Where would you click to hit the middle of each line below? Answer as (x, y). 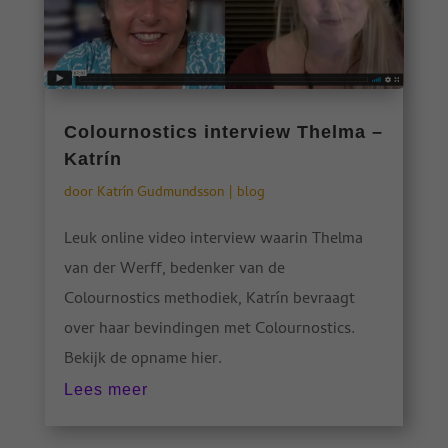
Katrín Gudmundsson (160, 194)
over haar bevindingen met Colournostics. (209, 330)
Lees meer (105, 390)
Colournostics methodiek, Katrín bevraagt (209, 300)
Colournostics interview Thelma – (223, 132)
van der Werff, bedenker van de (174, 270)
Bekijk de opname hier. (142, 360)
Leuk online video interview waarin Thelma (213, 240)
